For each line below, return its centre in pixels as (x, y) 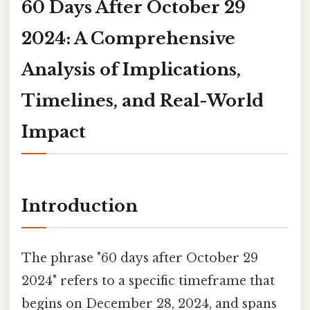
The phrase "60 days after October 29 (140, 258)
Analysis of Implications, (131, 69)
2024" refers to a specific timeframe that (148, 281)
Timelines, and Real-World (143, 100)
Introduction (80, 206)
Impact (54, 131)
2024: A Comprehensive (128, 38)
